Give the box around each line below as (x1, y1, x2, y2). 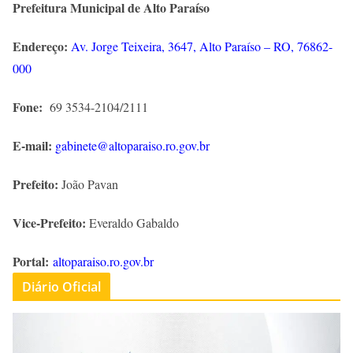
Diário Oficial (22, 277, 102, 295)
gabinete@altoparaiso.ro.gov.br (55, 136, 210, 154)
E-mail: (13, 136, 55, 154)
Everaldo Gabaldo (89, 214, 179, 231)
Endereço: (13, 36, 71, 55)
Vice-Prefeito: (13, 213, 89, 232)
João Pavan (61, 175, 118, 192)
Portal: (13, 251, 49, 270)
